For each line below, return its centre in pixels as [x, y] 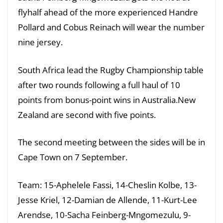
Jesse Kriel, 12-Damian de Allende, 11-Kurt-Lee [108, 200]
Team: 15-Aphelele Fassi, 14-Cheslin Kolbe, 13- [107, 185]
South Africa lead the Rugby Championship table [111, 70]
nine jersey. [40, 42]
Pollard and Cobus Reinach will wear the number [111, 27]
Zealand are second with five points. [87, 114]
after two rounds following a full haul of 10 [99, 85]
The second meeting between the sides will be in [111, 142]
